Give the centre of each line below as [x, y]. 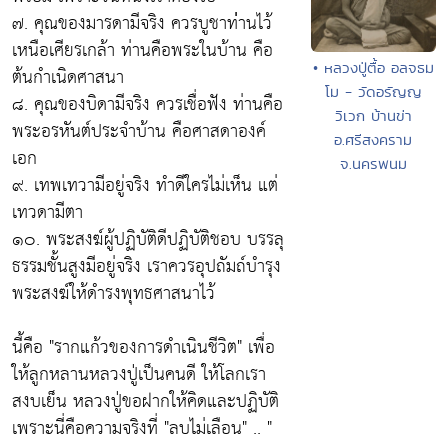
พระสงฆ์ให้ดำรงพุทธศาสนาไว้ [113, 293]
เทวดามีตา [47, 212]
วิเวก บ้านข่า [373, 115]
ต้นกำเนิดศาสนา [68, 77]
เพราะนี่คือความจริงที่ [88, 428]
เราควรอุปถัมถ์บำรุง [214, 266]
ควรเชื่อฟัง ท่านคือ [216, 104]
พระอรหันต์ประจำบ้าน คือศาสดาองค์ [139, 131]
